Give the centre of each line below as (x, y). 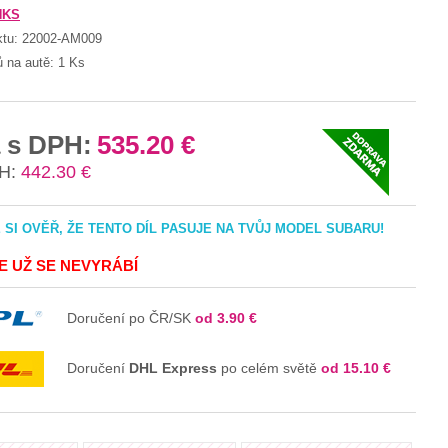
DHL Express (173, 368)
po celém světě (269, 368)
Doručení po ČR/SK (131, 317)
